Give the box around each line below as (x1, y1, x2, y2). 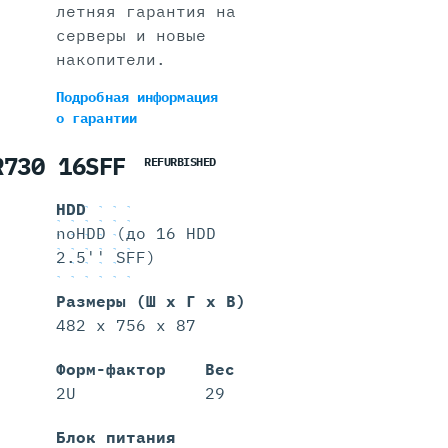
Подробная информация (55, 88, 218, 106)
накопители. (55, 49, 166, 69)
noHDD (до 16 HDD (55, 223, 216, 244)
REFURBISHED (144, 154, 216, 169)
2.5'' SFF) (55, 247, 156, 268)
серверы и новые (55, 25, 206, 45)
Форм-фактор (55, 359, 166, 380)
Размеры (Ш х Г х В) (55, 291, 246, 312)
